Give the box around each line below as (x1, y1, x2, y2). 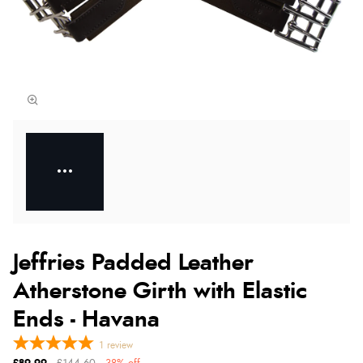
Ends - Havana (13, 308, 160, 331)
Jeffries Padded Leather (13, 251, 254, 275)
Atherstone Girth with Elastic (13, 280, 307, 303)
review (107, 340, 133, 350)
